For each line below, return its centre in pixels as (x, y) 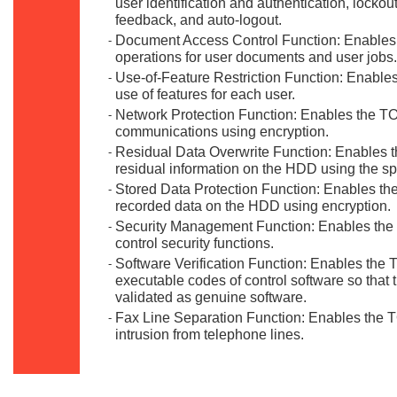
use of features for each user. (205, 93)
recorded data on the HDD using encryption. (253, 205)
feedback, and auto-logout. (198, 19)
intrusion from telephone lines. (210, 334)
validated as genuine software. (211, 296)
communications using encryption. (222, 131)
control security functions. (195, 242)
